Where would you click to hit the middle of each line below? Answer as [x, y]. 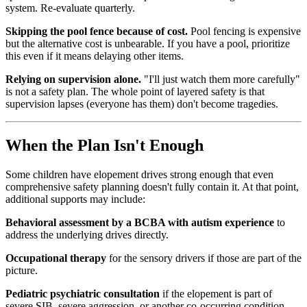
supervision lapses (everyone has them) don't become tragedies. [142, 104]
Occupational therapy [56, 258]
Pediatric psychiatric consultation [83, 294]
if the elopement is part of [216, 294]
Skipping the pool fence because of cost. [97, 32]
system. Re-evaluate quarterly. [70, 8]
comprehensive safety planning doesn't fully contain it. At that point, [152, 187]
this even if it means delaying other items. [95, 56]
